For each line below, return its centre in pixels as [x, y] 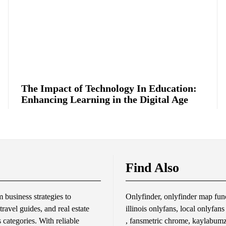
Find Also [152, 168]
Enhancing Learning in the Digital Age [105, 100]
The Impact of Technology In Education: [109, 89]
